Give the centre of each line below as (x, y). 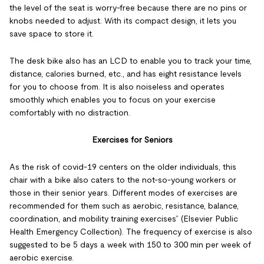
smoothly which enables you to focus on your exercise (113, 100)
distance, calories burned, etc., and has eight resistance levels (126, 74)
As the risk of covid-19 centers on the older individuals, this (123, 167)
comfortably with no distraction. (70, 113)
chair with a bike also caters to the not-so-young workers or (123, 180)
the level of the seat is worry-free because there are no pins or (128, 8)
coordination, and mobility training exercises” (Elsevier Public (124, 219)
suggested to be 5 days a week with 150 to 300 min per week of (130, 245)
